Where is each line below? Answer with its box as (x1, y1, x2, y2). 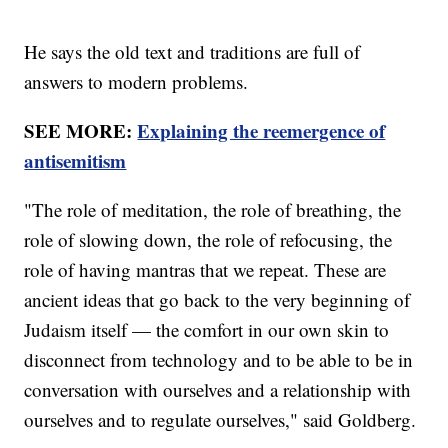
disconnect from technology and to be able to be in (24, 346, 414, 372)
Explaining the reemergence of (137, 116, 386, 144)
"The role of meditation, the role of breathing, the (24, 196, 402, 222)
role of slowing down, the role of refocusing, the (24, 226, 393, 252)
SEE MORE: (24, 116, 138, 144)
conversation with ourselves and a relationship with (24, 376, 412, 402)
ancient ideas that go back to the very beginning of (24, 286, 411, 312)
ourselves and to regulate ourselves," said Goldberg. (24, 406, 417, 432)
